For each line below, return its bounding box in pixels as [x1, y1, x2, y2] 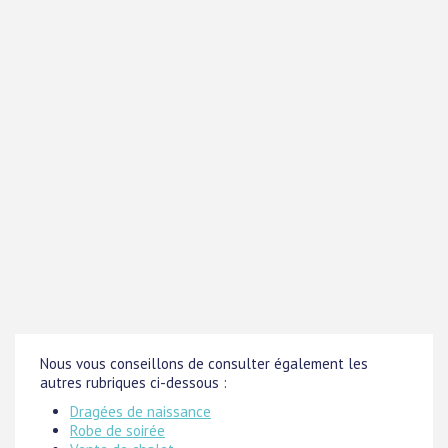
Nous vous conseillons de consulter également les [40, 354, 368, 374]
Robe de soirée [70, 421, 165, 441]
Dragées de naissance [70, 402, 211, 422]
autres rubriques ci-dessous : [40, 373, 227, 393]
